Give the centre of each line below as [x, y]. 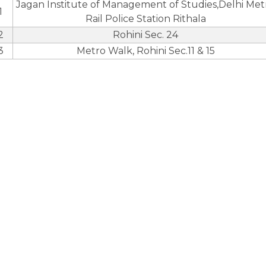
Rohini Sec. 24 [145, 35]
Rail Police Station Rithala [145, 19]
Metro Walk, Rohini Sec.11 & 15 [145, 51]
